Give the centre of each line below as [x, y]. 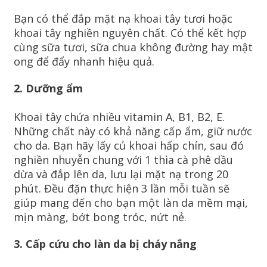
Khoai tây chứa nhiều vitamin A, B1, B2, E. [119, 117]
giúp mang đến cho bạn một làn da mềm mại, [131, 203]
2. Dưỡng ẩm [48, 89]
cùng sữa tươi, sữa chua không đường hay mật [133, 47]
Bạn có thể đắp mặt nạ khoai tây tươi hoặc [123, 19]
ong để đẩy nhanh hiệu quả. [84, 62]
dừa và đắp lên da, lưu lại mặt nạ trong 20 [121, 174]
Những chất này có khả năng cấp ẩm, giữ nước [133, 131]
